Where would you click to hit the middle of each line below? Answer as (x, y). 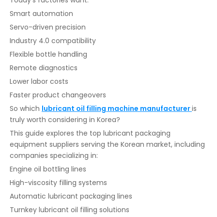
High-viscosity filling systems (58, 183)
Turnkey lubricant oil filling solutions (70, 210)
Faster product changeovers (58, 95)
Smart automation (41, 14)
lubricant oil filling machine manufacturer (117, 108)
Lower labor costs (39, 81)
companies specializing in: (54, 155)
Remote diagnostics (44, 68)
